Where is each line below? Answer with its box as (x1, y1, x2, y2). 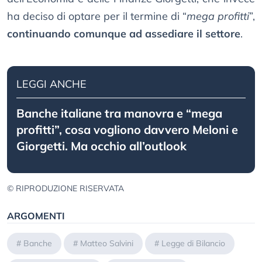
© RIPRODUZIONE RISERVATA (7, 183, 124, 194)
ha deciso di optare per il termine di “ (7, 9, 187, 23)
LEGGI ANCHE (16, 77, 87, 91)
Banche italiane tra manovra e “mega (16, 106, 222, 121)
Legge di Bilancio (161, 238, 225, 249)
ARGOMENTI (7, 210, 65, 222)
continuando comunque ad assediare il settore (7, 27, 240, 41)
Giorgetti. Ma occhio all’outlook (16, 139, 187, 154)
